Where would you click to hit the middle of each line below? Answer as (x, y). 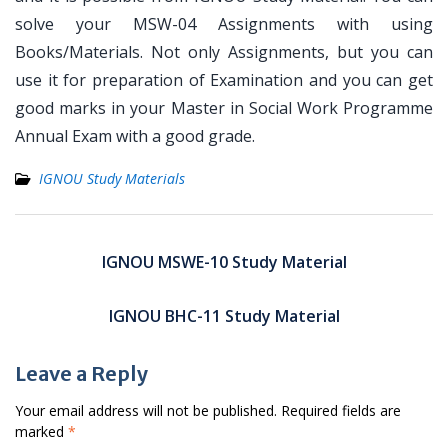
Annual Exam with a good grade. (135, 136)
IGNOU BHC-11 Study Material (224, 316)
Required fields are (341, 410)
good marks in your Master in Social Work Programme (224, 108)
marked (41, 431)
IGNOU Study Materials (112, 178)
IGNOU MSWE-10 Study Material (224, 262)
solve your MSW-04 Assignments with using (224, 24)
